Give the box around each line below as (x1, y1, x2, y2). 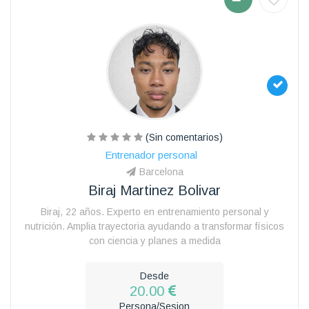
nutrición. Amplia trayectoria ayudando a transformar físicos (25, 220, 284, 232)
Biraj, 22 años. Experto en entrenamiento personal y (40, 206, 269, 217)
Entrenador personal (105, 148, 197, 161)
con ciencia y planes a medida (88, 235, 221, 246)
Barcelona (139, 166, 183, 177)
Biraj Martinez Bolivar (88, 182, 221, 198)
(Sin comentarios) (142, 131, 223, 143)
